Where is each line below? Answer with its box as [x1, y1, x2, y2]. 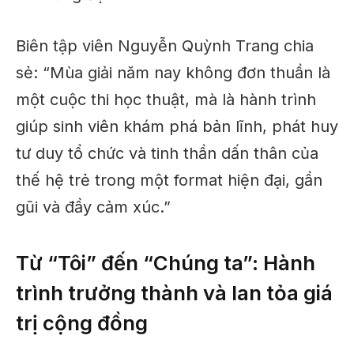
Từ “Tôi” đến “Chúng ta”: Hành [16, 250, 315, 275]
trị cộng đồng [16, 310, 148, 335]
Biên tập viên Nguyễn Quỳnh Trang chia [16, 36, 314, 56]
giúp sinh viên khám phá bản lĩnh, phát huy [16, 117, 338, 137]
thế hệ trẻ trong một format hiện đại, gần [16, 171, 322, 190]
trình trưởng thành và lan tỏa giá [16, 280, 333, 305]
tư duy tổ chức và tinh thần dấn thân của [16, 144, 318, 164]
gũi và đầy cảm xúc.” [16, 198, 171, 217]
